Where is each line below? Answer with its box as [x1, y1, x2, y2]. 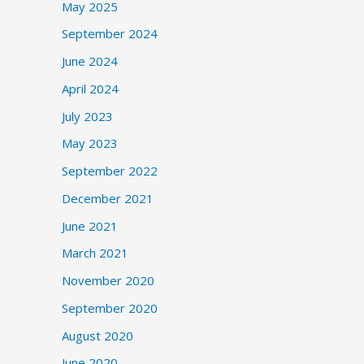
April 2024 [62, 80, 119, 97]
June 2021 [62, 217, 118, 234]
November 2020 [62, 272, 154, 288]
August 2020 [62, 327, 133, 344]
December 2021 [62, 189, 154, 206]
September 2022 [62, 162, 158, 179]
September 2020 [62, 299, 158, 316]
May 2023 [62, 135, 118, 152]
